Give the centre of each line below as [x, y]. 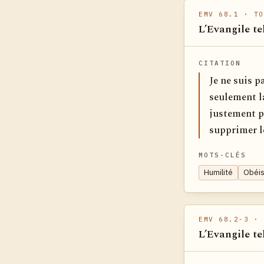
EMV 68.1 [219, 14]
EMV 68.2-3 [224, 219]
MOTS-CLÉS [222, 155]
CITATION [220, 63]
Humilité [218, 172]
